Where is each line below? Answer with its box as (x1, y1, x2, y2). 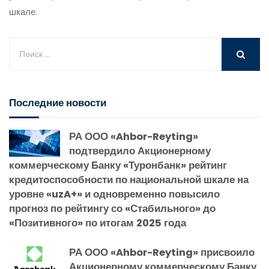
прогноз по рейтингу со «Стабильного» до (9, 202, 216, 216)
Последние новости (9, 96, 106, 110)
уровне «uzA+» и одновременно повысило (9, 187, 220, 202)
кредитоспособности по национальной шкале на (9, 173, 249, 187)
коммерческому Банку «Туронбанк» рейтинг (9, 159, 227, 173)
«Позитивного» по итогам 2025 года (9, 216, 186, 231)
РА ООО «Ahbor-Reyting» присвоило (69, 246, 255, 260)
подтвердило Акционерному (69, 144, 211, 159)
